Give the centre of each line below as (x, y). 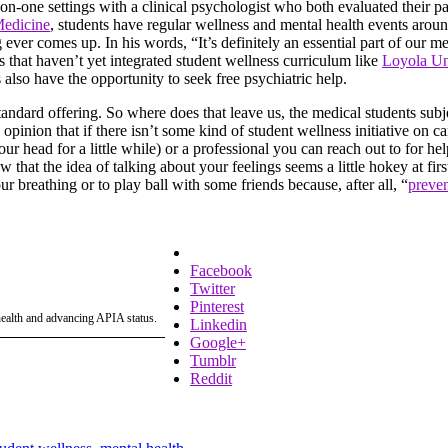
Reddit (211, 378)
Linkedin (218, 324)
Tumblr (213, 360)
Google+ (218, 342)
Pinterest (217, 306)
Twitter (212, 288)
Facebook (221, 270)
